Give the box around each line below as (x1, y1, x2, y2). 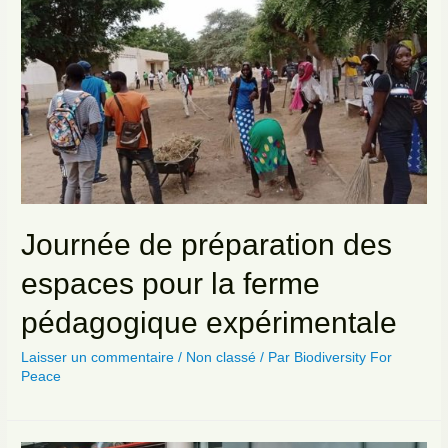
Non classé (186, 349, 257, 365)
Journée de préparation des (21, 227, 393, 261)
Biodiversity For (294, 349, 393, 365)
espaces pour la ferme (21, 266, 321, 300)
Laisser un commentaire (21, 349, 175, 365)
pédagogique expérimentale (21, 305, 398, 339)
